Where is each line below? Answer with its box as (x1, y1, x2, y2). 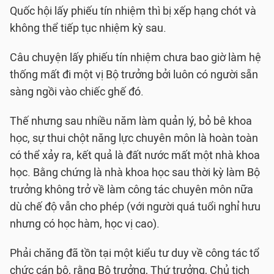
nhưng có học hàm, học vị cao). (10, 217, 160, 231)
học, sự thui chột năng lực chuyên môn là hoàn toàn (10, 131, 258, 145)
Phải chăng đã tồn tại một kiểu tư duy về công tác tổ (10, 246, 259, 260)
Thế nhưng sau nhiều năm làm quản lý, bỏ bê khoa (10, 114, 252, 128)
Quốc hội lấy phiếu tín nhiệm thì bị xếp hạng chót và (10, 4, 256, 18)
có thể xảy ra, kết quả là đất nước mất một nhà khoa (10, 149, 260, 162)
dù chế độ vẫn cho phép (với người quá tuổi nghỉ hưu (10, 200, 261, 213)
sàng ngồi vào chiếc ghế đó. (10, 85, 144, 98)
